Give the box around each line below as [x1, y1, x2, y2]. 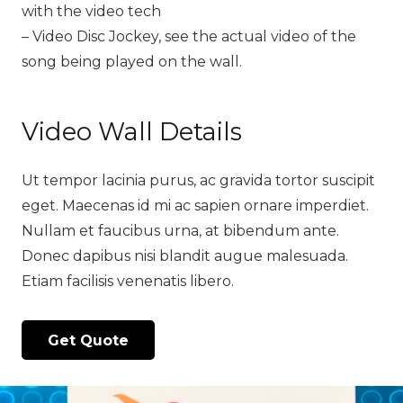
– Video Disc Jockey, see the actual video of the [22, 28, 356, 45]
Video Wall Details [22, 117, 242, 147]
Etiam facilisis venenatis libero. [22, 273, 234, 290]
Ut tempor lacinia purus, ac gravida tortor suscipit [22, 172, 375, 189]
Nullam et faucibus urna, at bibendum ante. [22, 222, 339, 239]
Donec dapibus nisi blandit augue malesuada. [22, 247, 348, 264]
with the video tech [22, 3, 161, 20]
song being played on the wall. [22, 53, 242, 70]
